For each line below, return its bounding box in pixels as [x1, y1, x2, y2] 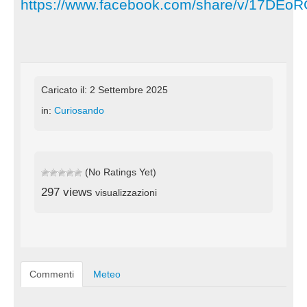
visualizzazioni [93, 186, 157, 198]
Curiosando [54, 104, 104, 116]
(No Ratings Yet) [82, 166, 156, 177]
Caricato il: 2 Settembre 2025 [41, 84, 168, 95]
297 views [41, 185, 93, 199]
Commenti [29, 268, 74, 280]
